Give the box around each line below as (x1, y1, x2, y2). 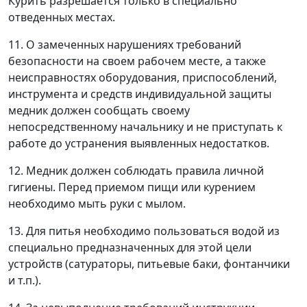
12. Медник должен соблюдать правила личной (8, 163, 264, 178)
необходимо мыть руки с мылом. (8, 196, 186, 211)
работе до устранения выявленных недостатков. (8, 136, 269, 151)
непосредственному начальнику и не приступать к (8, 119, 282, 134)
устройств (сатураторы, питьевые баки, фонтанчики (8, 256, 290, 271)
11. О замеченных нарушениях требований (8, 37, 241, 52)
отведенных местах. (8, 10, 115, 25)
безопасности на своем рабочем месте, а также (8, 53, 266, 69)
